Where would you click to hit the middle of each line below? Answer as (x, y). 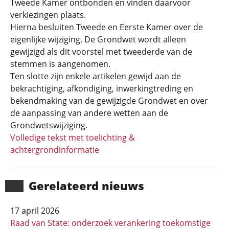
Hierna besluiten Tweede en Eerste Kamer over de (107, 27)
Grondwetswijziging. (49, 125)
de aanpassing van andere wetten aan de (89, 113)
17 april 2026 (35, 211)
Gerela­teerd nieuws (86, 186)
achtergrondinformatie (55, 150)
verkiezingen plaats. (48, 15)
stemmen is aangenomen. (60, 64)
